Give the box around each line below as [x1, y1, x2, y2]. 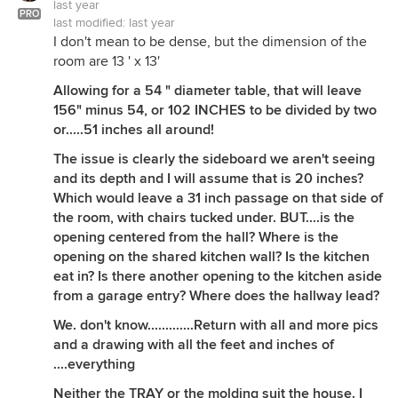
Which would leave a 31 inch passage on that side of [53, 188, 383, 207]
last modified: [53, 14, 129, 30]
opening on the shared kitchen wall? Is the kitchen [53, 247, 370, 266]
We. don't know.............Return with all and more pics [53, 315, 378, 334]
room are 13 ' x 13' [53, 52, 160, 70]
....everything [53, 354, 135, 373]
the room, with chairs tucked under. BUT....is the [53, 208, 354, 227]
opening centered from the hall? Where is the [53, 227, 338, 246]
